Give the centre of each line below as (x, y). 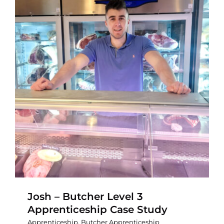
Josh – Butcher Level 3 (85, 196)
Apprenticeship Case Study (97, 209)
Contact (24, 22)
